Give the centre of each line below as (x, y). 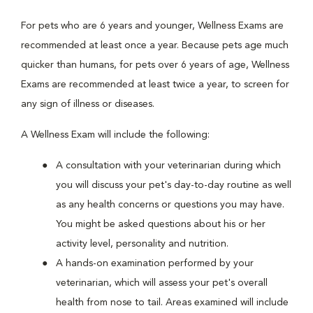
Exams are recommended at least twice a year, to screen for (155, 85)
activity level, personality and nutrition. (142, 244)
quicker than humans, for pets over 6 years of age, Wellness (155, 65)
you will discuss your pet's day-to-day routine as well (174, 185)
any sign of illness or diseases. (88, 104)
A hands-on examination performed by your (155, 263)
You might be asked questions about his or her (161, 224)
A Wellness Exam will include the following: (115, 135)
